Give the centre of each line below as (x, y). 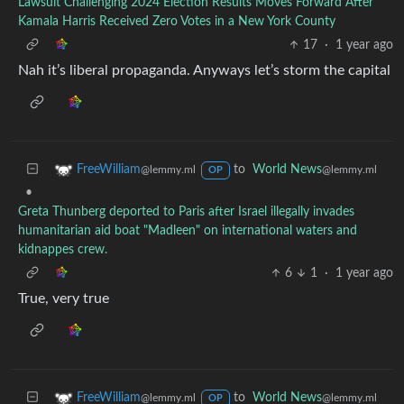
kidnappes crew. (63, 249)
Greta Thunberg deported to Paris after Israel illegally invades (186, 211)
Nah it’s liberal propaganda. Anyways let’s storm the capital (204, 70)
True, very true (64, 298)
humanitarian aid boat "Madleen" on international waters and (188, 230)
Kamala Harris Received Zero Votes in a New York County (177, 21)
